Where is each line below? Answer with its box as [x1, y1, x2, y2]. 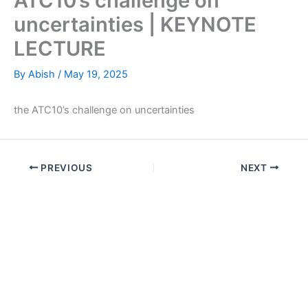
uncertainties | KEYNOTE [14, 12, 256, 37]
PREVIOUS [38, 162, 93, 173]
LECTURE [14, 36, 106, 61]
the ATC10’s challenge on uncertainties [14, 104, 195, 117]
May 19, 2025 [64, 68, 128, 81]
